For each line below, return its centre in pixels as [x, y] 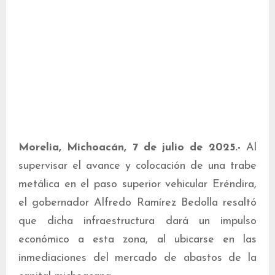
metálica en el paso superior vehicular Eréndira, [137, 185]
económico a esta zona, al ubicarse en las [137, 240]
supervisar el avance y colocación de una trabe [137, 166]
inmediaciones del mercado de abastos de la [137, 258]
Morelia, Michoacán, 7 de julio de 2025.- [130, 148]
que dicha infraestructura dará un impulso [137, 222]
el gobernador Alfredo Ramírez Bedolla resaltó [137, 203]
